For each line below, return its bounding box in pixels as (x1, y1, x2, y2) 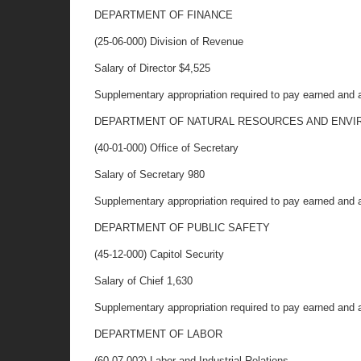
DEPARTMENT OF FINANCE (94, 9, 233, 21)
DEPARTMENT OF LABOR (94, 328, 222, 340)
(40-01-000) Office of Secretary (94, 142, 239, 154)
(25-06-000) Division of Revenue (94, 35, 243, 48)
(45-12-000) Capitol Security (94, 248, 224, 260)
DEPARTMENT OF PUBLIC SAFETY (94, 222, 270, 234)
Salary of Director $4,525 (94, 62, 210, 74)
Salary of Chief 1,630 (94, 275, 193, 287)
